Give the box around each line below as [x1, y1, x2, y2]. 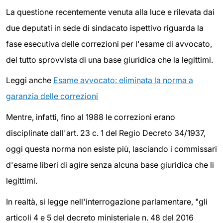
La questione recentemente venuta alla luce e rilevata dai [6, 6, 215, 17]
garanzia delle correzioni [6, 91, 98, 102]
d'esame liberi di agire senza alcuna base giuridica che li [6, 160, 214, 170]
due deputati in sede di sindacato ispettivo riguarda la [6, 22, 204, 33]
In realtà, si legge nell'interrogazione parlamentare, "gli [6, 196, 208, 207]
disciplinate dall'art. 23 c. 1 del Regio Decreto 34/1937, [6, 128, 206, 138]
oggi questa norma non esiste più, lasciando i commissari [6, 144, 217, 154]
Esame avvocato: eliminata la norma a [53, 75, 193, 86]
